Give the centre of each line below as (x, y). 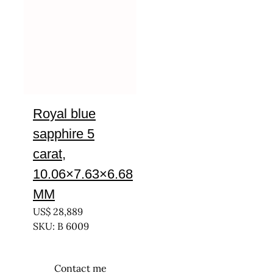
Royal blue (64, 114)
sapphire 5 (64, 134)
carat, (49, 154)
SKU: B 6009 (61, 226)
